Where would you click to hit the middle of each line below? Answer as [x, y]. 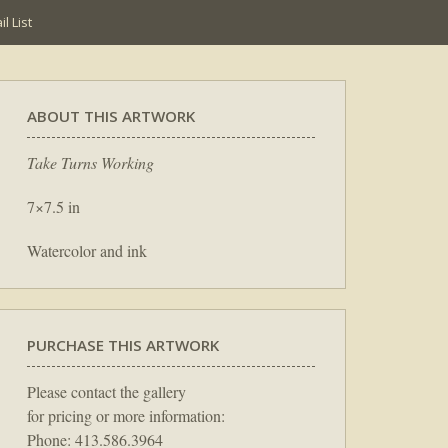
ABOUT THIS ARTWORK [111, 116]
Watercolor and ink [87, 250]
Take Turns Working [90, 162]
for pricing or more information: [126, 415]
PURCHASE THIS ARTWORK [123, 344]
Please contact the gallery [106, 391]
